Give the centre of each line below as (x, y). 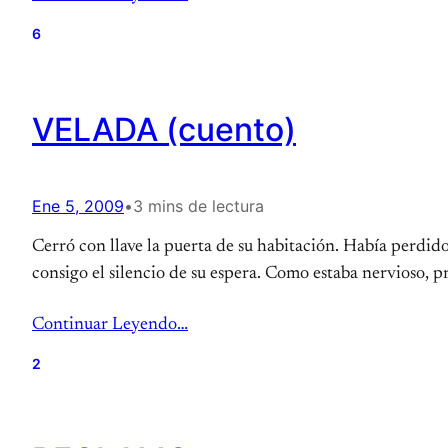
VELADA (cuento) (164, 129)
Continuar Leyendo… (110, 325)
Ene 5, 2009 (78, 206)
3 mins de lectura (198, 206)
